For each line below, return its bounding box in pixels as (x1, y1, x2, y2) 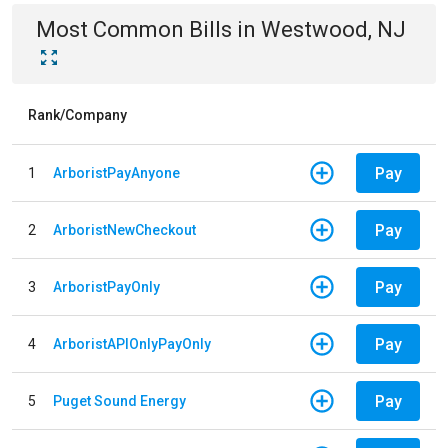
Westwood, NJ (261, 17, 406, 42)
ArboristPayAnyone (53, 164, 180, 181)
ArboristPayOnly (53, 278, 160, 295)
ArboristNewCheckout (53, 221, 196, 238)
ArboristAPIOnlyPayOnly (53, 335, 211, 352)
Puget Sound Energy (53, 392, 186, 409)
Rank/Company (28, 107, 127, 123)
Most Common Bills (36, 17, 232, 42)
